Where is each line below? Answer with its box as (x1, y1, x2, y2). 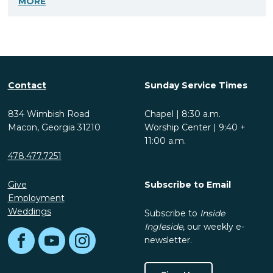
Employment (7, 193, 65, 204)
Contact (7, 80, 46, 91)
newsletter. (144, 235, 192, 246)
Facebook (20, 241, 62, 252)
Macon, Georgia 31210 (7, 122, 101, 133)
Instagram (81, 241, 125, 252)
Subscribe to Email (144, 179, 231, 191)
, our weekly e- (182, 221, 244, 233)
